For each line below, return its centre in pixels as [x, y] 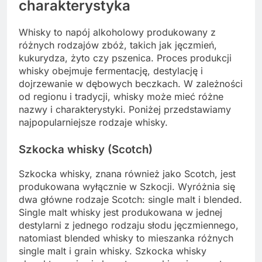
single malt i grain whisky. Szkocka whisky [113, 251]
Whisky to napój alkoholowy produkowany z [117, 32]
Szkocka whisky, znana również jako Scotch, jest [127, 173]
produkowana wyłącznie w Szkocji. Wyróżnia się [127, 186]
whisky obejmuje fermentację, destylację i [111, 70]
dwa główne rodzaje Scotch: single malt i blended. [130, 199]
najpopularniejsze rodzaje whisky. [93, 122]
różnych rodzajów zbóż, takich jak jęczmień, [118, 45]
